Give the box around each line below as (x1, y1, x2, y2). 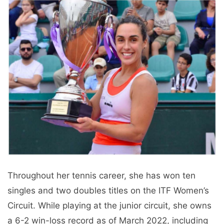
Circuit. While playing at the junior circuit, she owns (7, 200, 211, 211)
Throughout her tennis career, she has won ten (7, 170, 195, 181)
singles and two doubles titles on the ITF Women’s (7, 185, 209, 196)
